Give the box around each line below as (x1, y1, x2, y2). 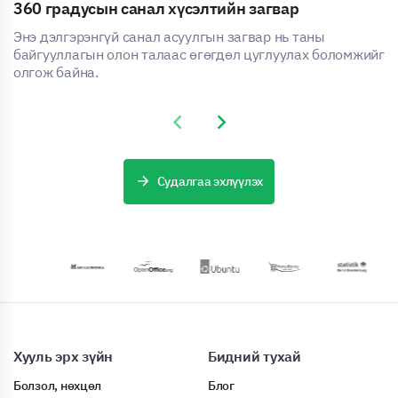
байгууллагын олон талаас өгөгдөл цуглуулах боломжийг (13, 45, 385, 64)
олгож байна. (13, 63, 99, 82)
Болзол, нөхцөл (13, 378, 102, 394)
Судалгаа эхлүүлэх (156, 173, 264, 190)
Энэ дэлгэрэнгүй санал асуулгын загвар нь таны (13, 28, 325, 46)
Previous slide (162, 113, 252, 131)
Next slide (206, 113, 271, 131)
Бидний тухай (208, 347, 301, 366)
